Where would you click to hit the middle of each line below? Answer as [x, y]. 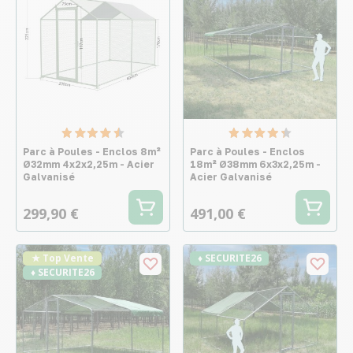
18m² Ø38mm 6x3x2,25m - [255, 164]
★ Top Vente [62, 258]
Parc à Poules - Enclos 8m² [92, 151]
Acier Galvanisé [231, 176]
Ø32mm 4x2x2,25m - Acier [89, 164]
